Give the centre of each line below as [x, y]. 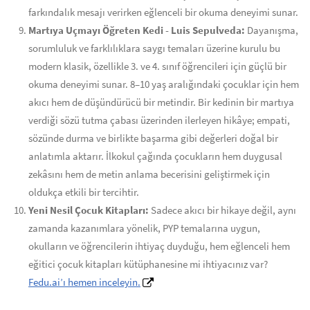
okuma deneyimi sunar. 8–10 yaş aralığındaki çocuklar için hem [164, 84]
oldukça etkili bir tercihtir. [84, 192]
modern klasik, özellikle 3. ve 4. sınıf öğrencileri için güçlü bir [157, 66]
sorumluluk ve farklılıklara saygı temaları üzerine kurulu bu [154, 48]
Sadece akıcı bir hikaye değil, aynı [222, 210]
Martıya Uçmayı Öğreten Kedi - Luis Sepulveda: [137, 30]
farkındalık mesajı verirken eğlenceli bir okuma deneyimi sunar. [163, 12]
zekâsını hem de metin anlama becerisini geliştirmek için [149, 174]
